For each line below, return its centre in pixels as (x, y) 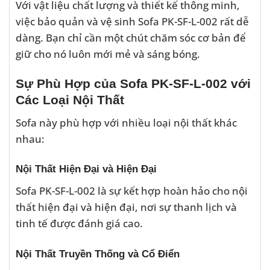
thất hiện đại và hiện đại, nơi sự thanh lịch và (126, 207)
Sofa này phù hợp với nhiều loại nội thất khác (126, 122)
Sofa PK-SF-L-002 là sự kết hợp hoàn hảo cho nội (132, 191)
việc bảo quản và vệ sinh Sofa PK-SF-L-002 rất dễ (132, 21)
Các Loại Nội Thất (70, 100)
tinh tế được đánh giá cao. (79, 223)
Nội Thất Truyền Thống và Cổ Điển (98, 253)
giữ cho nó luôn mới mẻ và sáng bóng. (108, 53)
